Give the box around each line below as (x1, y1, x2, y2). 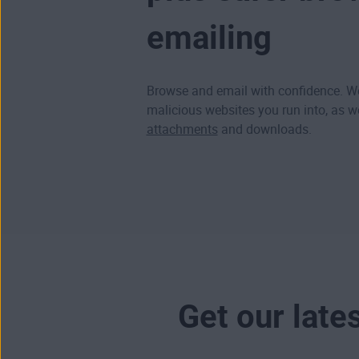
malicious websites (146, 102, 255, 118)
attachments (146, 121, 218, 137)
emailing (146, 18, 272, 57)
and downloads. (217, 121, 312, 137)
